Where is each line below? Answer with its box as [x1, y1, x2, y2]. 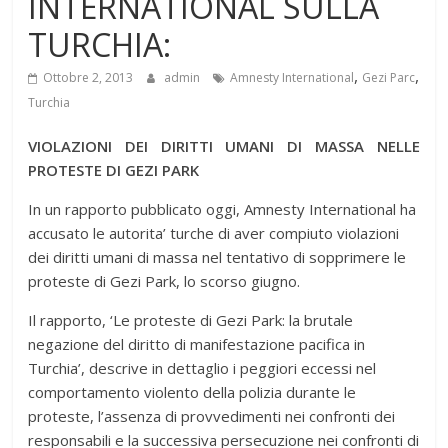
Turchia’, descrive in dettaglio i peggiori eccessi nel [28, 357, 377, 378]
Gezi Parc [362, 68, 416, 86]
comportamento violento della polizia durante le [28, 381, 357, 402]
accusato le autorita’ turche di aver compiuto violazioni [28, 222, 400, 243]
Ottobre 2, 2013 [43, 68, 134, 86]
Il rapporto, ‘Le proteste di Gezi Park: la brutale [28, 309, 354, 330]
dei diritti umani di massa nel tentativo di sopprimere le [28, 246, 407, 267]
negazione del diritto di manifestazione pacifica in [28, 333, 366, 354]
